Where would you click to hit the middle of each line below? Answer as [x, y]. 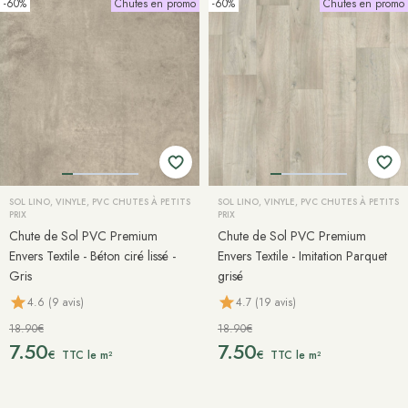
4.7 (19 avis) [266, 302]
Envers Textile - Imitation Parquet [302, 256]
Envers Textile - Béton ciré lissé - [92, 256]
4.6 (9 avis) [56, 302]
